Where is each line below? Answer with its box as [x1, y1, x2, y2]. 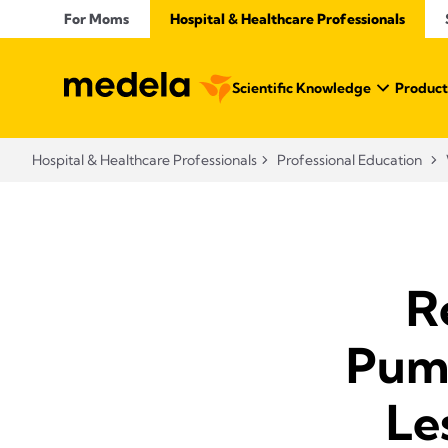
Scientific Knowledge [232, 79, 371, 97]
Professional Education [277, 151, 422, 169]
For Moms [64, 10, 130, 28]
